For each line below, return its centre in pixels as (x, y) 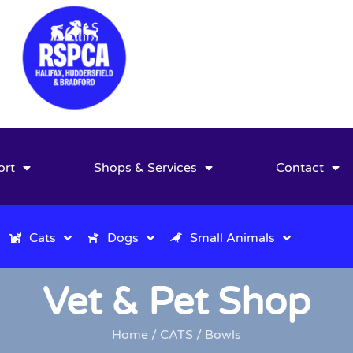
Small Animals (232, 238)
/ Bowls (217, 334)
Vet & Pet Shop (176, 302)
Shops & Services (146, 167)
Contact (300, 167)
